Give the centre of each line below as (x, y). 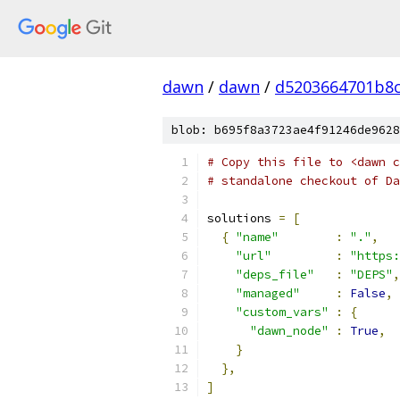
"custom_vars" (282, 312)
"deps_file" (275, 275)
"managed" (268, 293)
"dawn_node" (289, 331)
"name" (257, 237)
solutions (243, 218)
